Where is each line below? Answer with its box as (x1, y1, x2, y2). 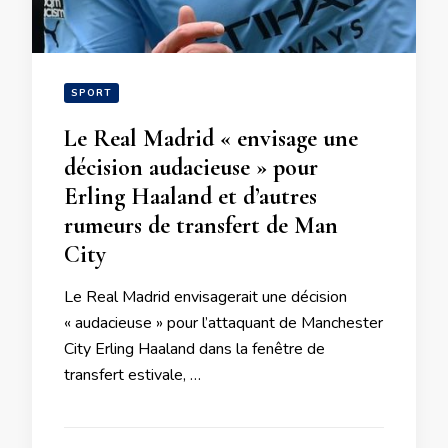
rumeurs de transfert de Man (64, 211, 338, 240)
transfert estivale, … (64, 364, 201, 386)
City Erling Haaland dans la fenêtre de (64, 338, 325, 360)
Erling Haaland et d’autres (64, 182, 317, 211)
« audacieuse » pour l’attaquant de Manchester (64, 312, 383, 334)
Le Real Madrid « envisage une (64, 124, 358, 153)
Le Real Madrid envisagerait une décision (64, 286, 347, 308)
